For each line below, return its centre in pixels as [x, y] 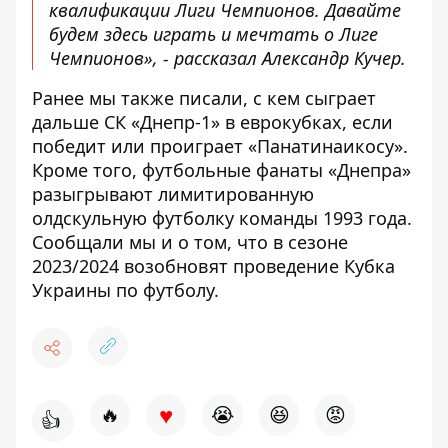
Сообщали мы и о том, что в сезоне [190, 242]
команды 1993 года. [323, 218]
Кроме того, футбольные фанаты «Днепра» [221, 170]
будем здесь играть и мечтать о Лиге [213, 34]
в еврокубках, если [306, 122]
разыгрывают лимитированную [173, 194]
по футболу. [165, 290]
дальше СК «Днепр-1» [126, 122]
